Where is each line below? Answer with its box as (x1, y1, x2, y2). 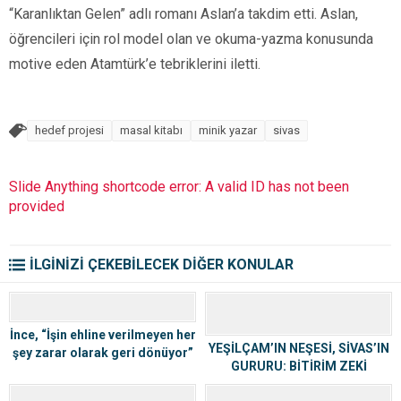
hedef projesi (35, 124, 104, 137)
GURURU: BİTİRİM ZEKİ (230, 359, 367, 374)
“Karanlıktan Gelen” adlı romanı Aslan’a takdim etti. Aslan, (9, 5, 358, 22)
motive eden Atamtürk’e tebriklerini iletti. (9, 55, 260, 73)
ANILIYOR (270, 377, 327, 392)
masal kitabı (120, 124, 183, 137)
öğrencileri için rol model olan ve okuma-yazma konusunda (9, 30, 373, 47)
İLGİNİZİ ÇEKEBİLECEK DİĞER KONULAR (30, 256, 294, 274)
